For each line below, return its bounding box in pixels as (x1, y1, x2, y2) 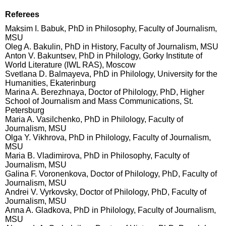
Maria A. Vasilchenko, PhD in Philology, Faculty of (5, 115, 183, 124)
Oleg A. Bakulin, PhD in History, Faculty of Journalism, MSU (5, 42, 218, 51)
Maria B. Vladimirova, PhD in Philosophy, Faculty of (5, 151, 189, 160)
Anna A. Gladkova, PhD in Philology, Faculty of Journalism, (5, 206, 216, 214)
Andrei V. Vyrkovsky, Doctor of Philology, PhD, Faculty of (5, 188, 206, 196)
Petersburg (5, 106, 44, 115)
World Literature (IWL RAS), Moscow (5, 61, 136, 69)
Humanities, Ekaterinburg (5, 79, 96, 87)
